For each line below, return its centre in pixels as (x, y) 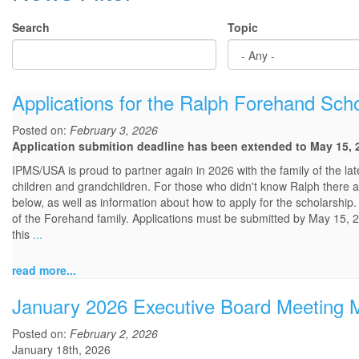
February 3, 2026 (114, 130)
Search (31, 27)
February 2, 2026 (114, 334)
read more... (44, 270)
